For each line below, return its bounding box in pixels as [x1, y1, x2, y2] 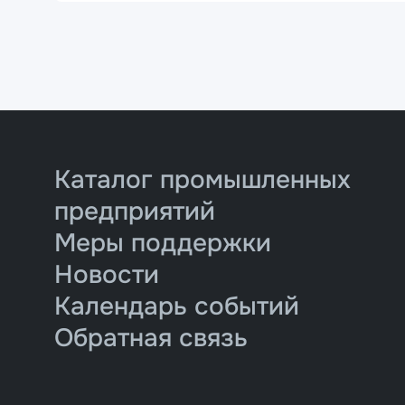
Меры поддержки [54, 227, 271, 259]
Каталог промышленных [54, 164, 351, 196]
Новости [54, 259, 159, 291]
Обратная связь [54, 322, 248, 354]
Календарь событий [54, 290, 299, 323]
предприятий [54, 195, 215, 228]
